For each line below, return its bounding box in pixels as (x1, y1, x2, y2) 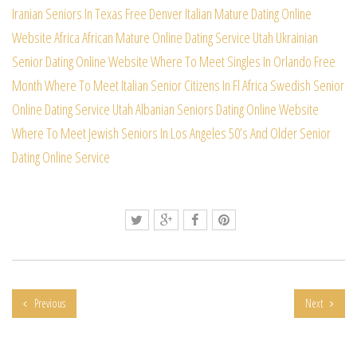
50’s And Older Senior (229, 124, 331, 143)
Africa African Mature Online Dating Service (54, 28, 250, 48)
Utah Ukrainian (253, 28, 318, 48)
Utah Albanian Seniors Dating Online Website (112, 100, 319, 120)
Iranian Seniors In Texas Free (12, 4, 147, 24)
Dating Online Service (12, 147, 110, 167)
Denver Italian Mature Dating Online (149, 4, 312, 24)
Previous (32, 296, 65, 312)
